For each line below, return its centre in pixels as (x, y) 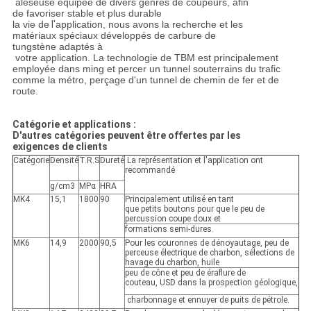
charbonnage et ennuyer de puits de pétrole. (207, 300)
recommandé (150, 170)
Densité (64, 161)
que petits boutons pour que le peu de (194, 209)
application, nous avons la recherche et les (149, 25)
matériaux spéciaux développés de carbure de (114, 36)
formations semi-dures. (169, 229)
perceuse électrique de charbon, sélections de (209, 253)
